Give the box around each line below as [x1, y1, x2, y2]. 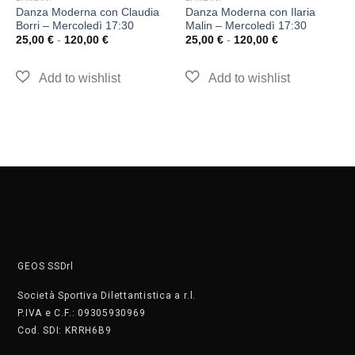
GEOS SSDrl [17, 260, 74, 272]
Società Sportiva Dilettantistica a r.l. [17, 290, 197, 302]
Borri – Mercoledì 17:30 [15, 20, 134, 32]
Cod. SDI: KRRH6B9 [17, 325, 112, 337]
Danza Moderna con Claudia [15, 6, 159, 19]
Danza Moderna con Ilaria [185, 6, 315, 19]
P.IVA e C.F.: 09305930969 [17, 307, 146, 319]
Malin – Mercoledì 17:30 [185, 20, 307, 32]
